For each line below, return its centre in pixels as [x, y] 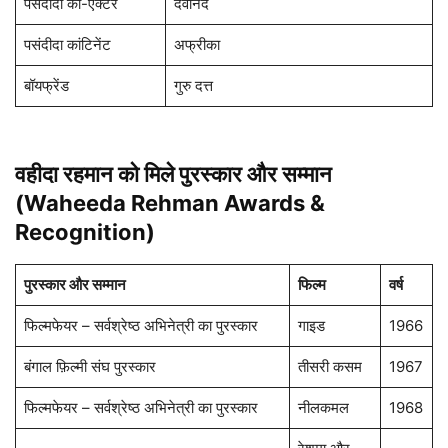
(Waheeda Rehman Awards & [170, 203]
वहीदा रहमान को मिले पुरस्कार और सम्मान [173, 174]
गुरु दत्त [193, 86]
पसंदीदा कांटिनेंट [67, 45]
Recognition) [85, 232]
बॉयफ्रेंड [46, 86]
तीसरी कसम [329, 367]
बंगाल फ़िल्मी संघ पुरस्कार [89, 367]
